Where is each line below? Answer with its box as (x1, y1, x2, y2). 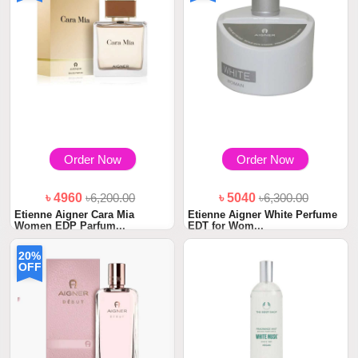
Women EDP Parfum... (14, 219, 126, 232)
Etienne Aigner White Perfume (188, 208, 337, 221)
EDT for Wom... (188, 219, 264, 232)
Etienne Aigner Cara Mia (14, 208, 135, 221)
